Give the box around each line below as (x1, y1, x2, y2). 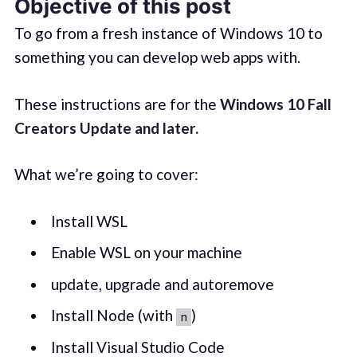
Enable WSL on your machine (50, 243, 242, 262)
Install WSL (50, 211, 127, 230)
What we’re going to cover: (14, 165, 198, 184)
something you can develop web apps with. (14, 48, 300, 67)
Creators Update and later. (14, 118, 198, 137)
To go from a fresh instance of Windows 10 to (14, 24, 323, 43)
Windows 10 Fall (219, 94, 331, 113)
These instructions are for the (14, 94, 220, 113)
